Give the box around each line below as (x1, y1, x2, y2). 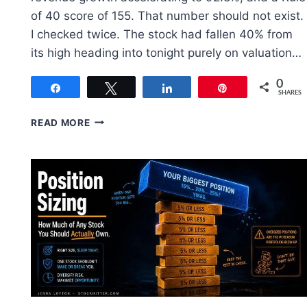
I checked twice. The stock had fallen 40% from (31, 27, 293, 41)
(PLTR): (89, 142, 127, 153)
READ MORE (31, 116, 90, 128)
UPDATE (89, 199, 130, 211)
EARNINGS (89, 185, 141, 197)
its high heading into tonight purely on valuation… (31, 45, 302, 60)
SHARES (278, 89, 302, 96)
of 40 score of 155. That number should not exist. (31, 8, 304, 23)
